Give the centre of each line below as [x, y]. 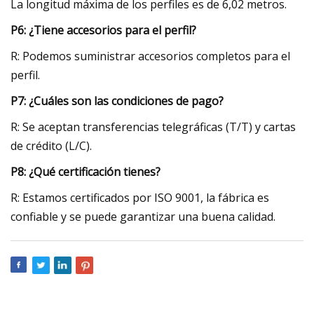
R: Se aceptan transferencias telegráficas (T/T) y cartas [153, 127]
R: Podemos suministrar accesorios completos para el [150, 56]
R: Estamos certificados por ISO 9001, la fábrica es [140, 197]
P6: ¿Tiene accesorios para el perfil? [103, 30]
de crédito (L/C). [51, 145]
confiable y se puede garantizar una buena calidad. [143, 216]
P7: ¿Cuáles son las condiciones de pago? [117, 101]
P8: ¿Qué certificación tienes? [86, 171]
